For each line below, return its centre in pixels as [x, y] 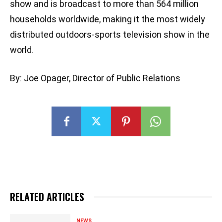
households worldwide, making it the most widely [108, 19]
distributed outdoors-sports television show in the [110, 35]
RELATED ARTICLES [47, 197]
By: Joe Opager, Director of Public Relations [95, 78]
